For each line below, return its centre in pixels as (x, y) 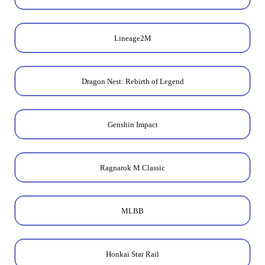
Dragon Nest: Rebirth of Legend (132, 81)
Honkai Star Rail (132, 254)
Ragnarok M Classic (132, 167)
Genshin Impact (132, 124)
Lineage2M (132, 38)
